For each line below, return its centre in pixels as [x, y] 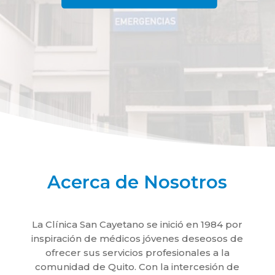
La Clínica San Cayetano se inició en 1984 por [137, 224]
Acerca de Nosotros [137, 182]
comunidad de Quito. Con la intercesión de [137, 266]
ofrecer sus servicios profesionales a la [137, 252]
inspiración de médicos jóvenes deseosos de [137, 238]
